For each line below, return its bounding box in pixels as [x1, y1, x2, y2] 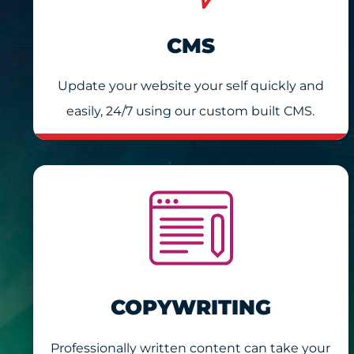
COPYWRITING [110, 295, 271, 321]
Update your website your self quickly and [57, 78, 324, 94]
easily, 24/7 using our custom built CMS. [66, 104, 315, 119]
